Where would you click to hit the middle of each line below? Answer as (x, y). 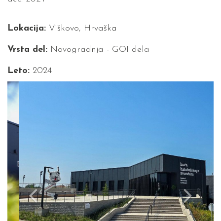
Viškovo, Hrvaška (81, 28)
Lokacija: (27, 28)
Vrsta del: (27, 50)
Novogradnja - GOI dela (98, 50)
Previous (40, 88)
